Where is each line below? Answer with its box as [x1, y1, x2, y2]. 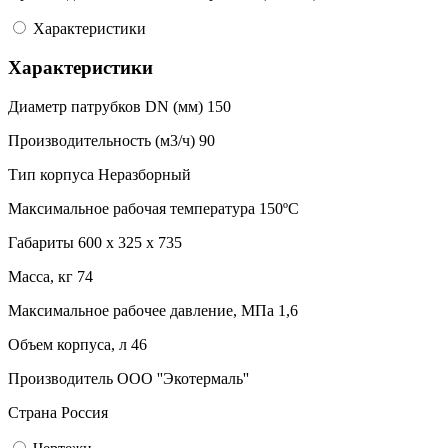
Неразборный [98, 165, 191, 183]
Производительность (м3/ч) [8, 131, 195, 149]
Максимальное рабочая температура [8, 199, 255, 217]
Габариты [8, 233, 74, 251]
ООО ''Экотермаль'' [117, 369, 249, 387]
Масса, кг [8, 267, 73, 285]
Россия [61, 403, 108, 421]
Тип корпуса [8, 165, 94, 183]
